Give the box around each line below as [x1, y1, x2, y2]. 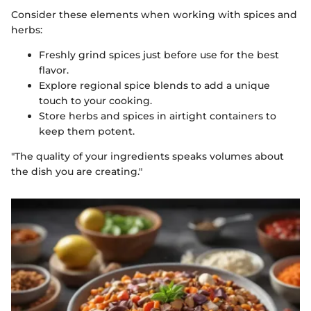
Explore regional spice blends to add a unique [39, 78, 270, 92]
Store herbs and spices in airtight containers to [39, 109, 276, 122]
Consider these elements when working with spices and [11, 8, 297, 21]
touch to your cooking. [39, 94, 152, 107]
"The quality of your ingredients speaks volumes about [11, 149, 284, 162]
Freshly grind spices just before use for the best [39, 48, 279, 61]
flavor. [39, 63, 69, 76]
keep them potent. [39, 124, 135, 137]
